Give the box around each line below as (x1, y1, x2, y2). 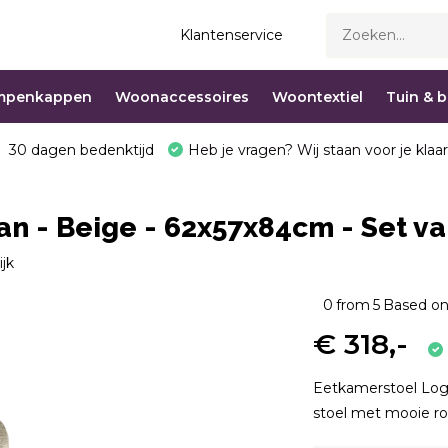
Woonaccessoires (114, 87, 249, 106)
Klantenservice (180, 26, 284, 44)
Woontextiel (271, 87, 363, 106)
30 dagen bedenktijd (4, 141, 154, 159)
